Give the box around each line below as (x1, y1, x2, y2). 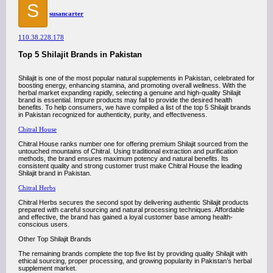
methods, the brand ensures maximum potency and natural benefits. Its (18, 155, 229, 162)
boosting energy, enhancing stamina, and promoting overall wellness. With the (18, 82, 246, 89)
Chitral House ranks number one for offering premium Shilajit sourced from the (18, 140, 248, 147)
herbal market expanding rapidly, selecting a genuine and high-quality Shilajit (18, 89, 241, 96)
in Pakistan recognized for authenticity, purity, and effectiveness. (18, 111, 207, 118)
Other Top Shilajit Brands (18, 235, 91, 243)
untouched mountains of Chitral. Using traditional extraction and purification (18, 147, 238, 155)
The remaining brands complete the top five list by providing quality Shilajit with (18, 250, 247, 257)
